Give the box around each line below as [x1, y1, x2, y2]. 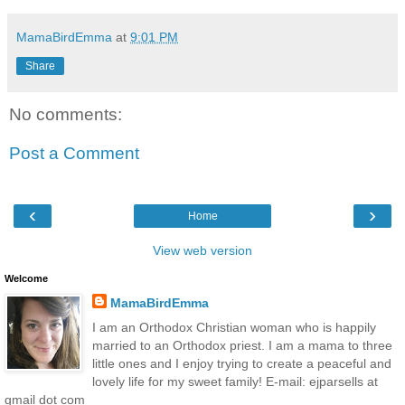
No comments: [9, 104, 122, 124]
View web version [153, 242, 252, 258]
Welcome [5, 272, 48, 284]
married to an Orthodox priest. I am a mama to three [91, 337, 392, 353]
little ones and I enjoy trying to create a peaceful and [91, 355, 391, 371]
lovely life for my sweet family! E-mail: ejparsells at [91, 373, 378, 389]
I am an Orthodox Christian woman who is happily [91, 319, 376, 334]
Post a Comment [9, 144, 139, 164]
